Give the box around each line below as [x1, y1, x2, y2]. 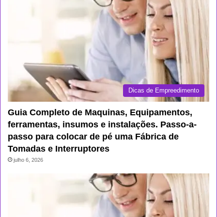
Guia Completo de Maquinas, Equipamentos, [8, 107, 192, 117]
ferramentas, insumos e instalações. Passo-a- [8, 119, 197, 129]
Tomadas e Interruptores [8, 143, 109, 154]
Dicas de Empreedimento [128, 86, 199, 94]
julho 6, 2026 [14, 156, 43, 163]
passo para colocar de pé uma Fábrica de [8, 131, 179, 141]
